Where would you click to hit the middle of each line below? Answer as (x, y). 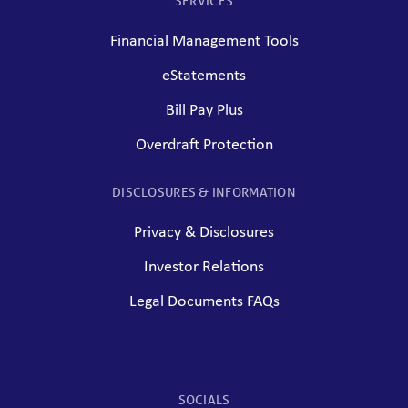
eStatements (204, 76)
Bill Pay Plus (204, 111)
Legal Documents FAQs (204, 302)
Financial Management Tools (204, 42)
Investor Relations (204, 268)
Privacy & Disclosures (204, 233)
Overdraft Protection (204, 146)
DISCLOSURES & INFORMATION (204, 193)
